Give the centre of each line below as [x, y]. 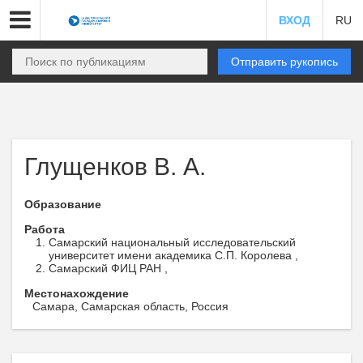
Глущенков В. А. [115, 167]
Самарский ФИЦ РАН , [108, 268]
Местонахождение [77, 293]
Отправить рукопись [284, 62]
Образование [63, 204]
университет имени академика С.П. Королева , [173, 255]
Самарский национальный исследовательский [172, 242]
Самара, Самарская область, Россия [130, 306]
